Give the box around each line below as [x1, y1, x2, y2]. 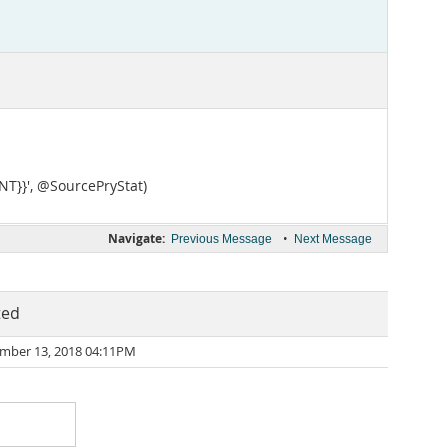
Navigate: [108, 230, 165, 247]
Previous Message [171, 232, 272, 246]
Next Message [294, 232, 372, 246]
